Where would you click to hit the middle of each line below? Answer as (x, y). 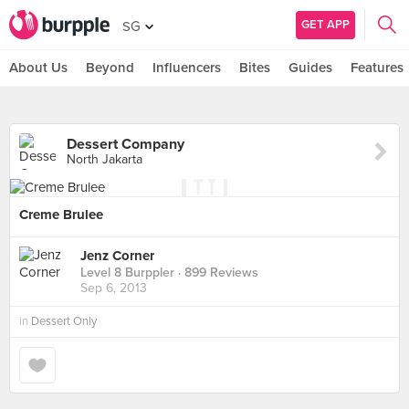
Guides (310, 68)
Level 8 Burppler (127, 273)
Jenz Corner (117, 256)
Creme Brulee (61, 215)
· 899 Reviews (216, 273)
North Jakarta (105, 159)
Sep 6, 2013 (114, 288)
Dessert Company (126, 144)
